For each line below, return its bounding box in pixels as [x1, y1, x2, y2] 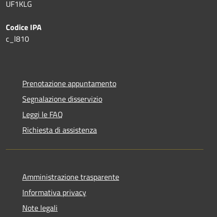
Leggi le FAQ [22, 108, 63, 120]
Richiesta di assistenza [22, 124, 97, 136]
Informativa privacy [22, 186, 86, 198]
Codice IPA [6, 21, 42, 33]
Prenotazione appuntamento [22, 77, 116, 89]
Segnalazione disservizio [22, 93, 102, 105]
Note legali [22, 201, 58, 214]
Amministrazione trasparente [22, 170, 119, 183]
